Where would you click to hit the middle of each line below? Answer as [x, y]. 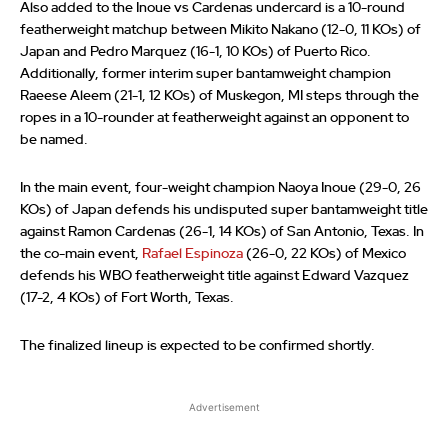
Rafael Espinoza [192, 254]
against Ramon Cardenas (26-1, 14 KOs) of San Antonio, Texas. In [222, 232]
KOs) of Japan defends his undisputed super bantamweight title [224, 210]
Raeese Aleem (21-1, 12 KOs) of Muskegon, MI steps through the [219, 96]
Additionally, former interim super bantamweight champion [205, 74]
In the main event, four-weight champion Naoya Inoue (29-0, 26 [220, 188]
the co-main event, [81, 254]
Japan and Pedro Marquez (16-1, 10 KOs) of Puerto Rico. [195, 52]
